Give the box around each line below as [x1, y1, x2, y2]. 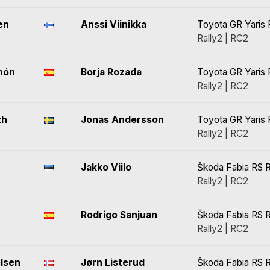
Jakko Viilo [81, 162, 131, 173]
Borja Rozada [81, 66, 142, 78]
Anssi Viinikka [81, 19, 146, 30]
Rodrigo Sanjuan [81, 209, 157, 221]
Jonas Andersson [81, 114, 164, 125]
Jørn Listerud [81, 257, 145, 268]
